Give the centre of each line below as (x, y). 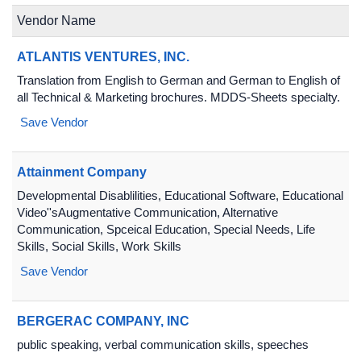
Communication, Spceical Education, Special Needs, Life (166, 229)
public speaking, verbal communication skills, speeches (163, 344)
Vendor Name (56, 21)
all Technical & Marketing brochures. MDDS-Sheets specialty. (178, 97)
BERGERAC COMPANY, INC (103, 321)
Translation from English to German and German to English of (178, 80)
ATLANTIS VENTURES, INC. (103, 57)
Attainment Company (82, 172)
